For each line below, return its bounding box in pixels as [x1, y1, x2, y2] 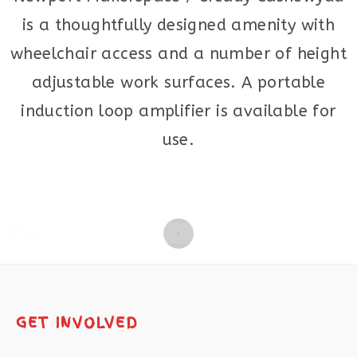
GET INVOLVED [16, 312, 138, 333]
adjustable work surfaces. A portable [31, 73, 326, 92]
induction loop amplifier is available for [21, 102, 336, 120]
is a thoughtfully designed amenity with [22, 16, 335, 34]
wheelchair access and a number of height [10, 45, 347, 63]
